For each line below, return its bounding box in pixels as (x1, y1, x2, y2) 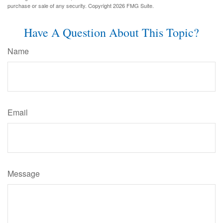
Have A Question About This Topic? (24, 24, 199, 40)
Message (7, 167, 40, 179)
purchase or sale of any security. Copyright (7, 1, 113, 9)
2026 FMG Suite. (113, 1, 154, 9)
